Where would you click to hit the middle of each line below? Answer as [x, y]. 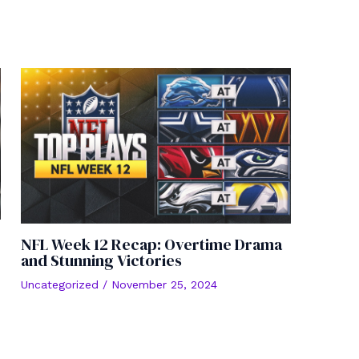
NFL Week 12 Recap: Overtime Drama [151, 245]
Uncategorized [60, 285]
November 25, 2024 [164, 285]
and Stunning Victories [101, 261]
